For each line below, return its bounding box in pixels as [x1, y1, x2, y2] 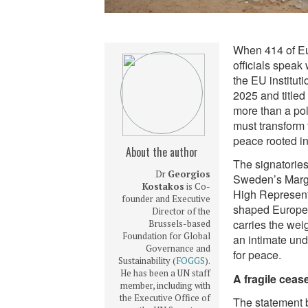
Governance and [145, 242, 210, 255]
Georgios [167, 168, 210, 181]
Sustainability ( [118, 254, 176, 267]
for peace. [232, 247, 281, 263]
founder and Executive [121, 192, 210, 206]
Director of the [151, 205, 210, 218]
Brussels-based [148, 217, 210, 230]
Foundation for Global [122, 230, 210, 243]
